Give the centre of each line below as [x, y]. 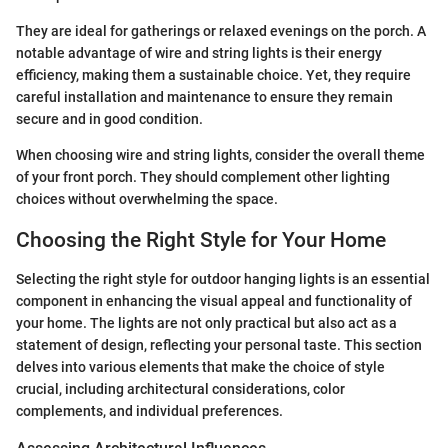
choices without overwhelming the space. [147, 199]
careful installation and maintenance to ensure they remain [204, 97]
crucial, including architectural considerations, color [180, 388]
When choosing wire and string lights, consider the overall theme [220, 155]
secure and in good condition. [109, 119]
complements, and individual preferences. [149, 410]
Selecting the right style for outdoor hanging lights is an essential [223, 278]
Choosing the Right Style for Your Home [201, 240]
